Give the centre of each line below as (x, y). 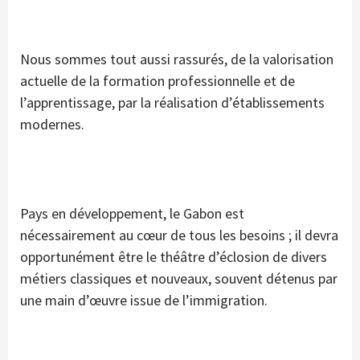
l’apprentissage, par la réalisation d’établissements (172, 103)
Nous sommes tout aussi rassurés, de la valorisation (177, 59)
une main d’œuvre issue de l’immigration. (144, 301)
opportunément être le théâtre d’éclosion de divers (174, 257)
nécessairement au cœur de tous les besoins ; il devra (179, 235)
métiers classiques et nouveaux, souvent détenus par (179, 279)
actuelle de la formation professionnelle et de (157, 81)
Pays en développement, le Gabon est (132, 214)
